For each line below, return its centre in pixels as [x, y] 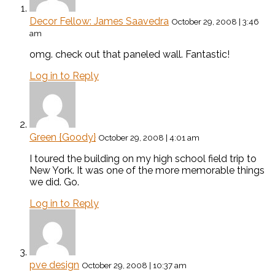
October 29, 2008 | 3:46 [215, 22]
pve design [54, 265]
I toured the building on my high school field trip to [143, 159]
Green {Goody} [63, 137]
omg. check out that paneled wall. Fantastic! [130, 55]
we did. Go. [54, 182]
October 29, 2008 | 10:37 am [134, 265]
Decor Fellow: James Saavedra [99, 21]
